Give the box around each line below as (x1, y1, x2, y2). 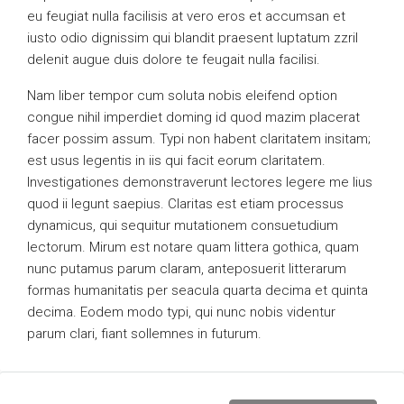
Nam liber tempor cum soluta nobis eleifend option (27, 87, 337, 104)
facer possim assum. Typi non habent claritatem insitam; (27, 131, 371, 147)
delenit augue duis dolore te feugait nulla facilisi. (27, 51, 320, 68)
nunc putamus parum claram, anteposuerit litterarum (27, 261, 346, 277)
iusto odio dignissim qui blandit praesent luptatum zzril (27, 30, 358, 46)
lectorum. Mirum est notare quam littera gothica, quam (27, 239, 359, 255)
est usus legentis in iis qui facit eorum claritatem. (27, 152, 326, 169)
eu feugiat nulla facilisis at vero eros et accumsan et (27, 8, 345, 24)
